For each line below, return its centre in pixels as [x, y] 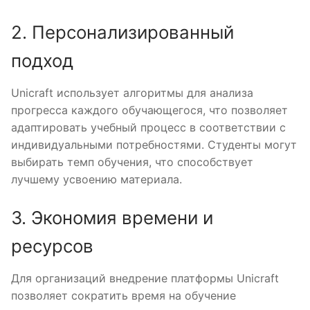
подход [42, 60]
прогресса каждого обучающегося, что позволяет [149, 110]
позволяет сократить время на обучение [124, 296]
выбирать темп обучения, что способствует [132, 162]
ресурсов [52, 246]
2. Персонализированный [122, 32]
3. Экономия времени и [112, 218]
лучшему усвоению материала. [97, 179]
